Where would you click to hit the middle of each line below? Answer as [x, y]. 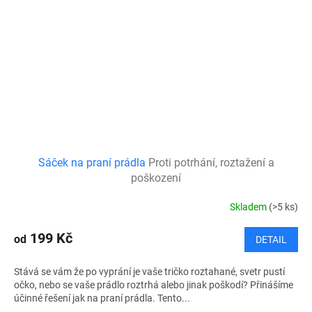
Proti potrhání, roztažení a [211, 163]
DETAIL [271, 240]
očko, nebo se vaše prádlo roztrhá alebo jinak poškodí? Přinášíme [154, 285]
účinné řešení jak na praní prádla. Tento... [102, 298]
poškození [156, 178]
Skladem [249, 206]
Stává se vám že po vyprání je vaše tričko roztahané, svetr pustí [149, 272]
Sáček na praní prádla [93, 163]
